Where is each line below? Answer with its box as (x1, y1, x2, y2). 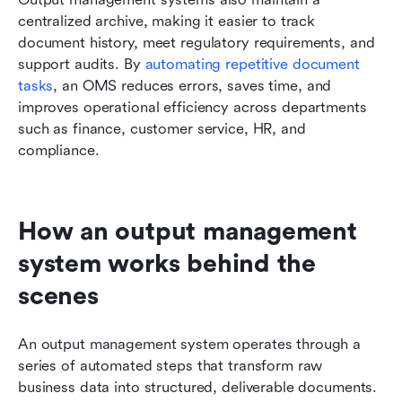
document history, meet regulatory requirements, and (18, 33, 375, 51)
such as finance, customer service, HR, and (18, 119, 306, 137)
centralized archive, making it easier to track (18, 12, 316, 30)
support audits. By (18, 55, 145, 73)
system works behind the (18, 249, 317, 278)
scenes (18, 281, 99, 310)
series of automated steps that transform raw (18, 356, 323, 374)
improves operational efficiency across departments (18, 98, 367, 116)
